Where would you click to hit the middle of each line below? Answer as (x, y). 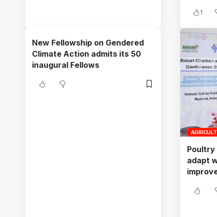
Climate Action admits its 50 (86, 54)
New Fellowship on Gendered (88, 42)
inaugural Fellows (66, 65)
